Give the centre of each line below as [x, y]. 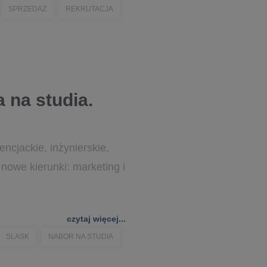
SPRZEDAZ [27, 9]
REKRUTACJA [89, 9]
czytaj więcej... [96, 219]
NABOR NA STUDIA [81, 237]
